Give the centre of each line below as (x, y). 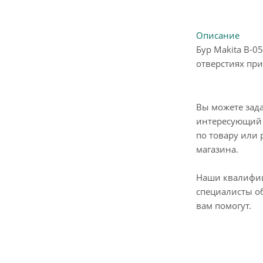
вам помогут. (224, 205)
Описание (218, 35)
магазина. (217, 149)
